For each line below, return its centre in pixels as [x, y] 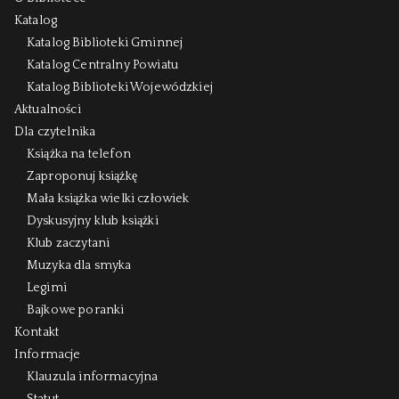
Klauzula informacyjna [93, 376]
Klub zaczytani [69, 243]
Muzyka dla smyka [79, 265]
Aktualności [48, 109]
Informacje [48, 354]
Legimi [47, 287]
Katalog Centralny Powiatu [102, 65]
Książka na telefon [79, 154]
